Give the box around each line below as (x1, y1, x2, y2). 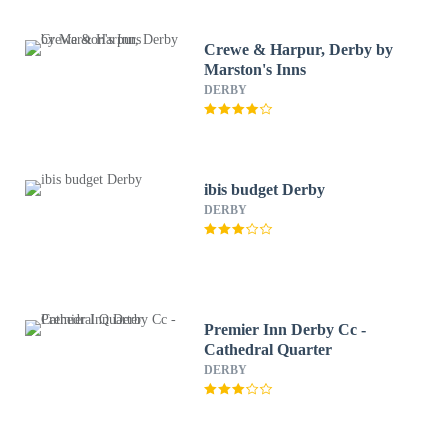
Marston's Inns (204, 61, 307, 78)
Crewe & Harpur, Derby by (204, 41, 394, 58)
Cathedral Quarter (204, 341, 333, 358)
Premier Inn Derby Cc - (204, 321, 367, 338)
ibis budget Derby (204, 181, 326, 198)
